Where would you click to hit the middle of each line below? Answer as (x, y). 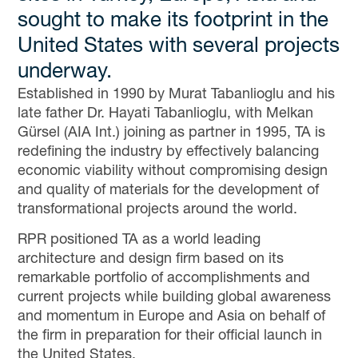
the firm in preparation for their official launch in (169, 337)
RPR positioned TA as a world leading (139, 241)
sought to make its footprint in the (173, 21)
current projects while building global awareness (174, 298)
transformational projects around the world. (157, 210)
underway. (64, 72)
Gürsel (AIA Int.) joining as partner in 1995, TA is (171, 133)
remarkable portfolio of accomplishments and (163, 279)
